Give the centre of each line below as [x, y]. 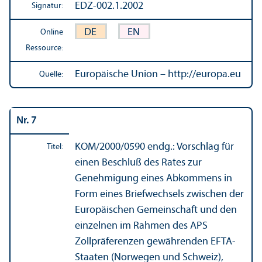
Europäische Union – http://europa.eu [158, 74]
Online [52, 32]
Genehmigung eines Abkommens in [154, 178]
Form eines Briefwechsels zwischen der [159, 194]
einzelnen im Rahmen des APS [141, 226]
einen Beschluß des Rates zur [138, 163]
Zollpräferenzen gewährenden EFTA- [155, 242]
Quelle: [51, 74]
